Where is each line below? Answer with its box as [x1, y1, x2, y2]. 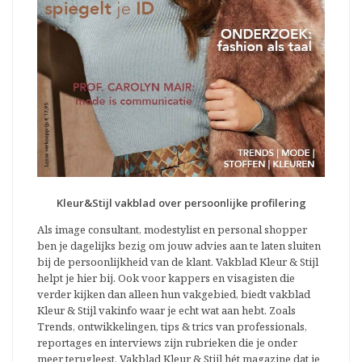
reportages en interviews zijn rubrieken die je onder [37, 335, 297, 350]
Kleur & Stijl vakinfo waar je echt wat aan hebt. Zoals [37, 302, 296, 318]
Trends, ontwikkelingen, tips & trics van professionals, [37, 318, 307, 334]
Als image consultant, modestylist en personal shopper [37, 221, 307, 237]
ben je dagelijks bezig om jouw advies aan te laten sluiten [37, 238, 321, 253]
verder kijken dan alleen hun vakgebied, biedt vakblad [37, 286, 310, 301]
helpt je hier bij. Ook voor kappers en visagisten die [37, 270, 295, 285]
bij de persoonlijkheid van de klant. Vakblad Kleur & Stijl [37, 254, 318, 269]
